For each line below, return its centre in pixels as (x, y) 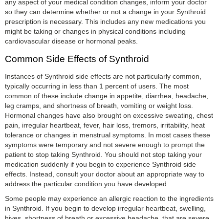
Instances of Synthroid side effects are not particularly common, (103, 76)
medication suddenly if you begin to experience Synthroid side (100, 164)
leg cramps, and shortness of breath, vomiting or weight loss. (99, 105)
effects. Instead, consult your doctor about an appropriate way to (105, 174)
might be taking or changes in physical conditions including (95, 31)
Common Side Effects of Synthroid (77, 59)
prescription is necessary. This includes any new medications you (105, 21)
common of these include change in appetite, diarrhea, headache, (107, 96)
